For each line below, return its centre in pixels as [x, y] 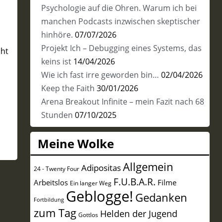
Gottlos [88, 215]
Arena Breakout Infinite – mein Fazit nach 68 [122, 102]
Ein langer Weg [90, 183]
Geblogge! [99, 196]
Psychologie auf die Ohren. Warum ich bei [119, 8]
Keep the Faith [68, 88]
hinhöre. [57, 35]
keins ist [56, 61]
